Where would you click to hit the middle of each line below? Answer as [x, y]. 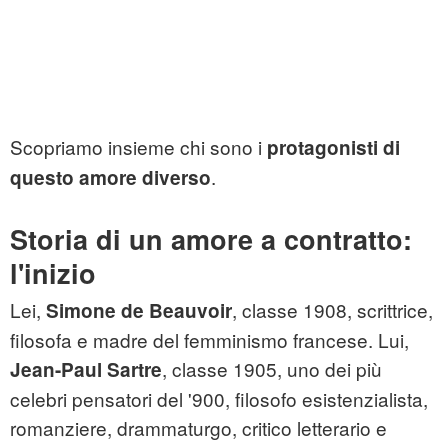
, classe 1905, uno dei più [272, 369]
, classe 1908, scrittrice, [332, 310]
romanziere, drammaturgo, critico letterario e [198, 428]
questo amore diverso [110, 178]
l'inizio [53, 273]
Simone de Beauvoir [139, 311]
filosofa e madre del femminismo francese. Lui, [209, 340]
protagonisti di [331, 148]
